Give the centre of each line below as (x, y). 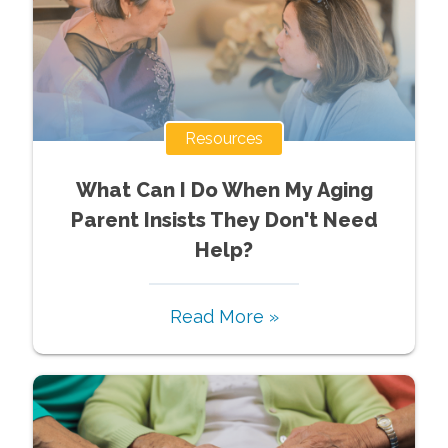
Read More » (224, 316)
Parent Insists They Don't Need (224, 219)
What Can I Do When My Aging (224, 189)
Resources (224, 138)
